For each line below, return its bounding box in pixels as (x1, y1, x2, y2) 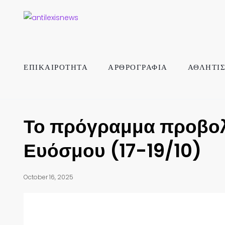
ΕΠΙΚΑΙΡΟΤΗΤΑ (24, 62, 88, 72)
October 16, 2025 (24, 173, 73, 181)
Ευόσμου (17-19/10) (24, 138, 201, 164)
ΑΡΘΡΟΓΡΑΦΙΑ (108, 62, 168, 72)
